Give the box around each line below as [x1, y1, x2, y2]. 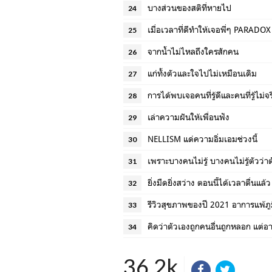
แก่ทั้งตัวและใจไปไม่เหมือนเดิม [148, 68, 257, 78]
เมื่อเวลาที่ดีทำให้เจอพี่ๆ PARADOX [148, 24, 271, 35]
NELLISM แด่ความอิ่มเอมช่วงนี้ [148, 134, 257, 144]
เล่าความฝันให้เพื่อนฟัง [148, 112, 229, 122]
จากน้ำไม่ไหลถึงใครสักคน [148, 46, 239, 56]
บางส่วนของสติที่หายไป [148, 2, 231, 13]
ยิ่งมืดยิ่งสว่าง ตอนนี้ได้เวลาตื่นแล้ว [148, 177, 271, 188]
